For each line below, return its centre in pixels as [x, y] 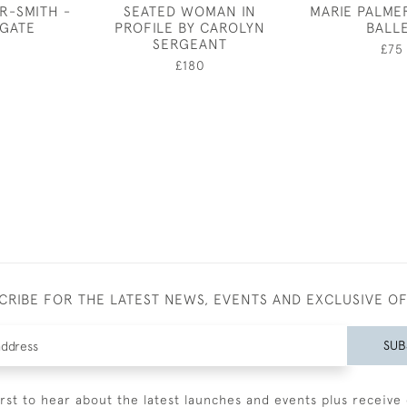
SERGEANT [190, 44]
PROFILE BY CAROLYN [190, 27]
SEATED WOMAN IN [190, 11]
